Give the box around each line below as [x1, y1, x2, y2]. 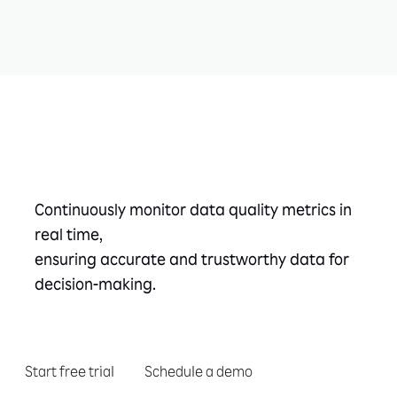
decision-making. [35, 278, 156, 295]
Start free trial [25, 367, 114, 382]
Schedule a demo [144, 367, 253, 382]
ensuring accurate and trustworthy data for [35, 253, 349, 270]
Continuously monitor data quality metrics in [35, 204, 352, 221]
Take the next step [35, 163, 261, 191]
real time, [35, 229, 103, 245]
